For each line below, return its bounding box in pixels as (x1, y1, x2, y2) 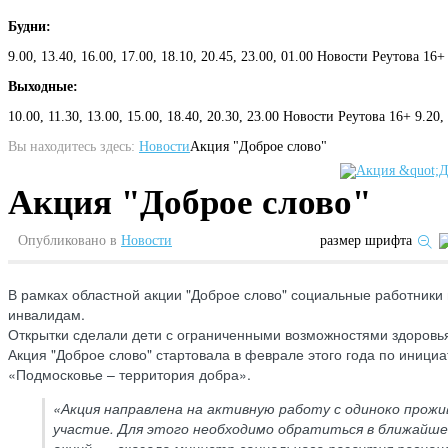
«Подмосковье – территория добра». (8, 363, 251, 384)
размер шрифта (320, 232, 412, 248)
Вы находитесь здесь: (8, 138, 135, 154)
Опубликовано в (18, 232, 117, 248)
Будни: (8, 18, 51, 34)
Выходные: (8, 78, 78, 94)
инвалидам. (8, 303, 85, 324)
